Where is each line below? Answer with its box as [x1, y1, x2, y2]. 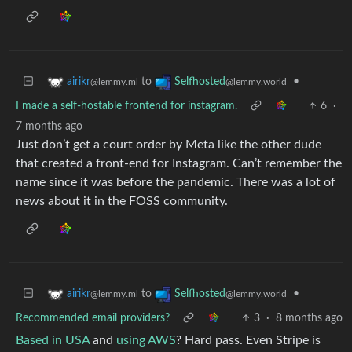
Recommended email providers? [16, 313, 170, 324]
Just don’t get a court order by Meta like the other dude [16, 138, 321, 151]
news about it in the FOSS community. [16, 195, 228, 207]
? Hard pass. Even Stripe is [176, 334, 321, 346]
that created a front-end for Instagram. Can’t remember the [16, 157, 342, 170]
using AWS [116, 334, 176, 346]
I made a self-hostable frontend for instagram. [16, 101, 237, 112]
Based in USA [16, 334, 90, 346]
